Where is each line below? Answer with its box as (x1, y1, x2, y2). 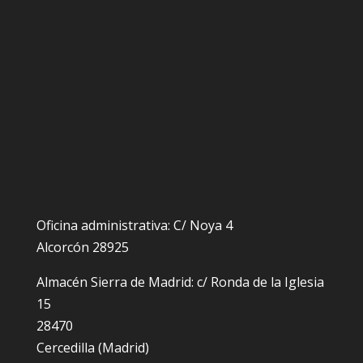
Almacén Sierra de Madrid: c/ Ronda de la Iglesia (36, 273, 324, 292)
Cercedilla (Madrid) (36, 339, 149, 357)
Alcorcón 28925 (36, 238, 129, 257)
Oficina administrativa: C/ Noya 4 (36, 216, 233, 235)
